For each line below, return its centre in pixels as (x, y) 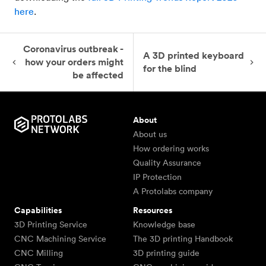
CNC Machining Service (60, 239)
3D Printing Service (51, 225)
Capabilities (38, 210)
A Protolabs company (173, 191)
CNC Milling (39, 253)
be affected (98, 75)
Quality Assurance (167, 163)
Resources (153, 210)
